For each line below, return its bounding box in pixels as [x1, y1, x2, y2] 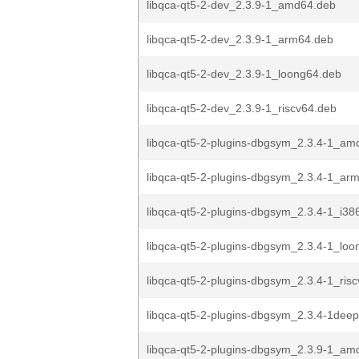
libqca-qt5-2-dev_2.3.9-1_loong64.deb [147, 67, 341, 80]
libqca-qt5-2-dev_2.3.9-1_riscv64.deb [147, 102, 337, 115]
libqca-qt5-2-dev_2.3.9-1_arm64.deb [147, 33, 333, 46]
